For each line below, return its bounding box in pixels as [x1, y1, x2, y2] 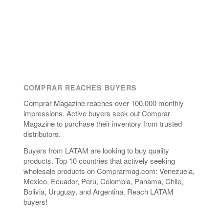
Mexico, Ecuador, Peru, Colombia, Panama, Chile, [23, 175, 183, 186]
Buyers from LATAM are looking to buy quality [23, 145, 169, 155]
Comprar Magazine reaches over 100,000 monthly [23, 97, 184, 108]
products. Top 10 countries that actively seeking [23, 155, 175, 166]
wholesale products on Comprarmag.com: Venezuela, [23, 165, 195, 176]
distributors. [23, 128, 61, 139]
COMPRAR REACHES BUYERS [23, 83, 137, 92]
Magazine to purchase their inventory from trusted [23, 118, 182, 129]
